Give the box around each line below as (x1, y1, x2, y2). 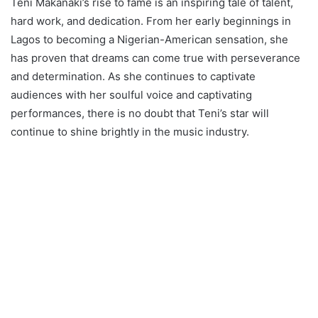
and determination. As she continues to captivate (11, 70, 256, 83)
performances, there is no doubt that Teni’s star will (11, 106, 269, 120)
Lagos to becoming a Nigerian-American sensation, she (11, 33, 288, 46)
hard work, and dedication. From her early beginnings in (11, 14, 291, 28)
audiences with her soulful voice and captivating (11, 88, 252, 102)
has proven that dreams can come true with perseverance (11, 51, 300, 65)
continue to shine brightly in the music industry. (11, 125, 249, 138)
